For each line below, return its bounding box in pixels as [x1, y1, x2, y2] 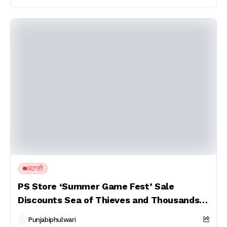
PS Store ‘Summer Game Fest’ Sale [18, 181, 174, 192]
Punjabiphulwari [28, 215, 76, 223]
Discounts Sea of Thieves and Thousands [18, 195, 200, 205]
